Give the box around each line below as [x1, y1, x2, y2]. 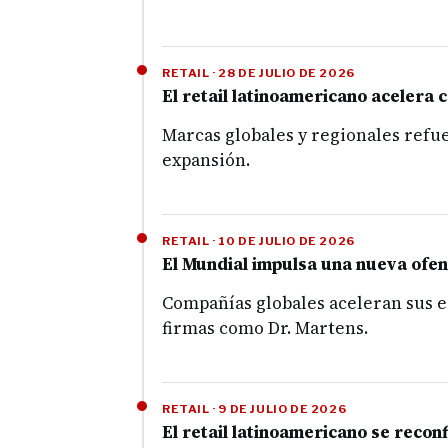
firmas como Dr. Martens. [162, 316, 368, 340]
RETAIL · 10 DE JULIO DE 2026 [162, 234, 355, 248]
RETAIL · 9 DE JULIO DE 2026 [162, 402, 347, 416]
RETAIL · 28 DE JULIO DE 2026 [162, 66, 355, 80]
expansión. [162, 148, 250, 172]
